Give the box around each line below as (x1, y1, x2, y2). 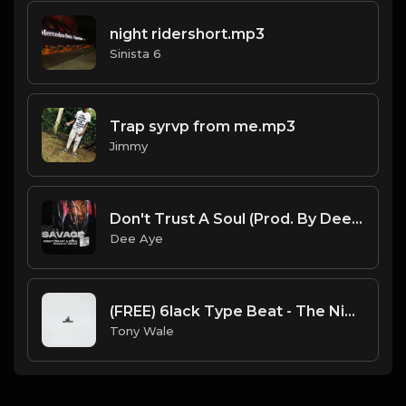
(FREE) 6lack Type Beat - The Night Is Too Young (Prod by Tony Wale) (344, 302, 355, 320)
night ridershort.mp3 (110, 24, 265, 43)
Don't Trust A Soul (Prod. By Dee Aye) (352, 209, 362, 227)
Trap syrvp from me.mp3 (110, 117, 295, 135)
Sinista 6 (110, 45, 161, 61)
